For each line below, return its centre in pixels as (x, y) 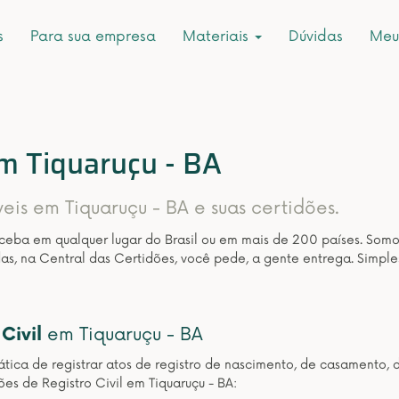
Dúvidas (316, 37)
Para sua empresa (93, 37)
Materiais (218, 37)
